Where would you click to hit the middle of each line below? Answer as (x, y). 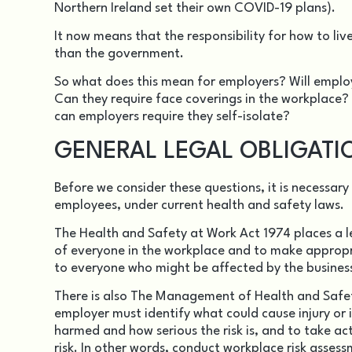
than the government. (119, 53)
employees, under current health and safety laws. (199, 205)
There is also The (105, 297)
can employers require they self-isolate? (172, 117)
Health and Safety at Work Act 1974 (185, 234)
